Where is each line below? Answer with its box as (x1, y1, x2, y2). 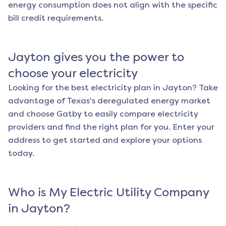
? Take (192, 83, 218, 93)
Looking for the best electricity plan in (8, 83, 162, 93)
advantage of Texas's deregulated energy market (8, 96, 210, 106)
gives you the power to (50, 50, 184, 65)
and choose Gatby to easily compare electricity (8, 109, 198, 119)
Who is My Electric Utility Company (8, 185, 209, 200)
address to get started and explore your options (8, 135, 202, 145)
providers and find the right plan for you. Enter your (8, 122, 214, 132)
